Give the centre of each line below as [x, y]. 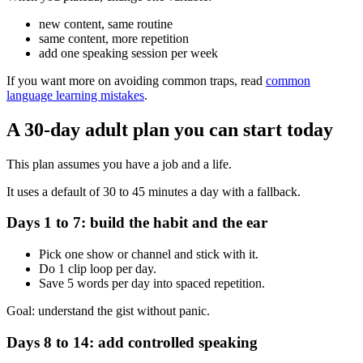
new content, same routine [106, 23]
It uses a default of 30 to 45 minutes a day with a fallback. [154, 191]
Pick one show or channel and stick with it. [149, 254]
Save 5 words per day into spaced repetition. [152, 284]
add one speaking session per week [128, 53]
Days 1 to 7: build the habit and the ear [137, 223]
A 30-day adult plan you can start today [170, 129]
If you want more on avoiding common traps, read [136, 80]
